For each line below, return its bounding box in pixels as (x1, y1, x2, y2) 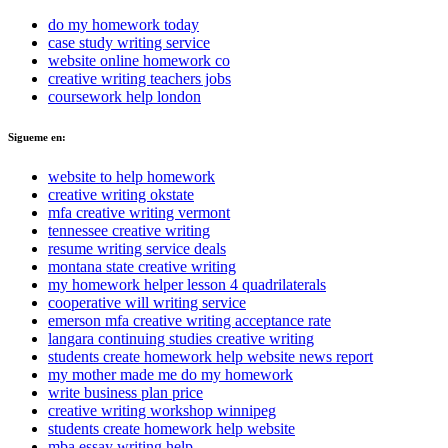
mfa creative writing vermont (48, 203, 230, 221)
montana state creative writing (48, 257, 236, 275)
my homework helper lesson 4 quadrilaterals (48, 275, 326, 293)
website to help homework (48, 167, 215, 185)
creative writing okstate (48, 185, 194, 203)
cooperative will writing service (48, 293, 246, 311)
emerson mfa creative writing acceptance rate (48, 311, 331, 329)
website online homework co (48, 52, 230, 69)
